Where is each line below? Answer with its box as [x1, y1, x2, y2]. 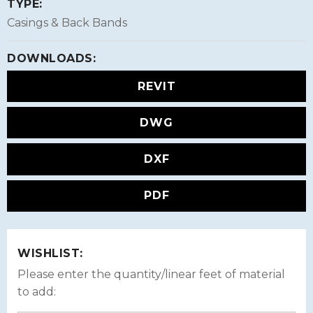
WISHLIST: [17, 246, 83, 260]
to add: [17, 284, 56, 298]
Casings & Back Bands [7, 16, 127, 29]
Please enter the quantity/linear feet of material [17, 267, 285, 281]
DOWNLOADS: [7, 52, 96, 65]
